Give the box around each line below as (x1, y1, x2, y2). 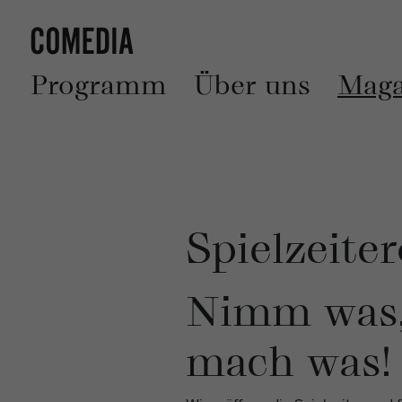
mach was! (186, 336, 391, 388)
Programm (31, 68, 167, 101)
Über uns (194, 68, 310, 101)
